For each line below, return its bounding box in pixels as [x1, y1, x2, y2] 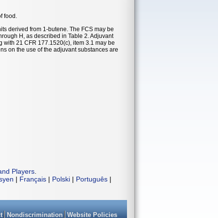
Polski [52, 175, 70, 183]
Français [19, 175, 46, 183]
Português [76, 175, 108, 183]
